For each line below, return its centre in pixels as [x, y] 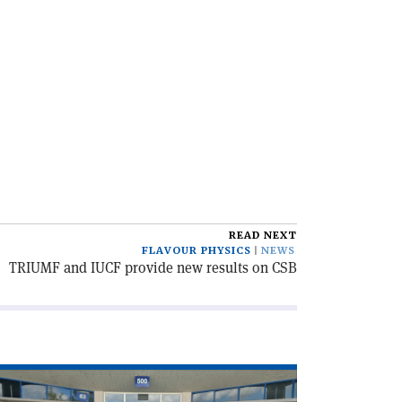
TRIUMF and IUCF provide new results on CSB [153, 268]
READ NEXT [263, 236]
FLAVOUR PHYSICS [197, 251]
